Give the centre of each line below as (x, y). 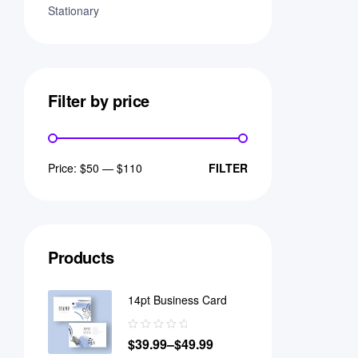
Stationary (74, 11)
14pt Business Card (177, 300)
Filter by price (99, 101)
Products (81, 257)
